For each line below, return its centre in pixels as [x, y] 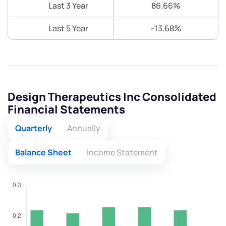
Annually [84, 128]
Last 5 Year [68, 29]
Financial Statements [66, 110]
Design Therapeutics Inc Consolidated [112, 97]
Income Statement [122, 153]
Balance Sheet [43, 153]
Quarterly [34, 128]
